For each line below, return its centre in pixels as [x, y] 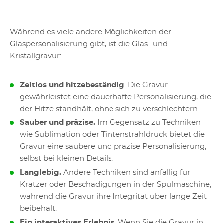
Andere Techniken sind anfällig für [126, 172]
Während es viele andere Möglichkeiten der [91, 32]
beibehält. [38, 208]
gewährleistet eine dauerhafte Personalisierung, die [115, 97]
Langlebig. [41, 172]
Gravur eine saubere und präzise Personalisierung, [113, 147]
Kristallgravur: [36, 56]
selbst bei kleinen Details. [66, 159]
